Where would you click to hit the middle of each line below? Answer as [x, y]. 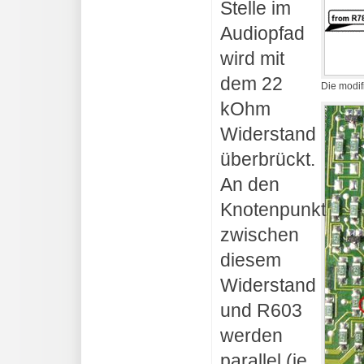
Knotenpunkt [273, 210]
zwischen [260, 235]
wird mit [252, 59]
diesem [251, 260]
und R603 [261, 311]
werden [251, 336]
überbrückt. [268, 160]
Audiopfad [262, 34]
